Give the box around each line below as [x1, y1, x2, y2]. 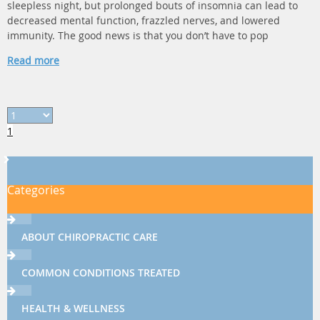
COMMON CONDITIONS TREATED [21, 266, 180, 279]
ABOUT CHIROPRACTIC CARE [21, 230, 158, 244]
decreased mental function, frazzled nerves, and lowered [7, 14, 280, 27]
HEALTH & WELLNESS [21, 301, 125, 315]
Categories [7, 182, 65, 198]
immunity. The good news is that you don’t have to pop [7, 29, 269, 42]
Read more [7, 54, 59, 67]
